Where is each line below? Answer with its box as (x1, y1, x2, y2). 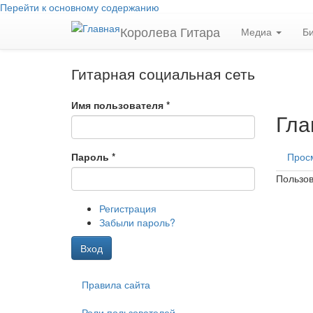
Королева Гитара (120, 22, 220, 41)
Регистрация (99, 201, 156, 215)
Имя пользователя (71, 98, 166, 112)
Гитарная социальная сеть (71, 63, 255, 84)
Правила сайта (82, 277, 150, 291)
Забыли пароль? (99, 215, 175, 229)
